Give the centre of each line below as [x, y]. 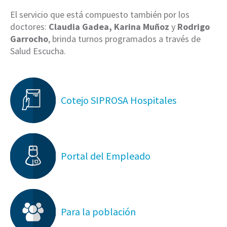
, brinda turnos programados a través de [124, 39]
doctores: [29, 27]
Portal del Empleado [106, 156]
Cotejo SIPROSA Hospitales [119, 100]
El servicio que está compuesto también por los [100, 15]
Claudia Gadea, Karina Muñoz [109, 27]
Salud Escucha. [38, 51]
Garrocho [29, 39]
